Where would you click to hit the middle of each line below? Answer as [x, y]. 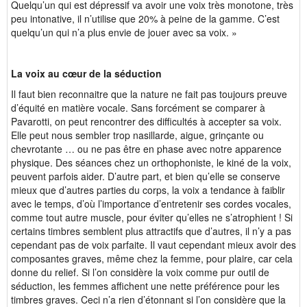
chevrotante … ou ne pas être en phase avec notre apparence [146, 149]
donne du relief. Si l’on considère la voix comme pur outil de [140, 272]
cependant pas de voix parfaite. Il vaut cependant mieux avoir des [153, 245]
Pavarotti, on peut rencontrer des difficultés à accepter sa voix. [146, 121]
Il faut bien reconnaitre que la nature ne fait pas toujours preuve [149, 94]
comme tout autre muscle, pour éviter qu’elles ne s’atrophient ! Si [152, 217]
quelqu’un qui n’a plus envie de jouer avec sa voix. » [124, 32]
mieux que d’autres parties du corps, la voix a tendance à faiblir [148, 190]
